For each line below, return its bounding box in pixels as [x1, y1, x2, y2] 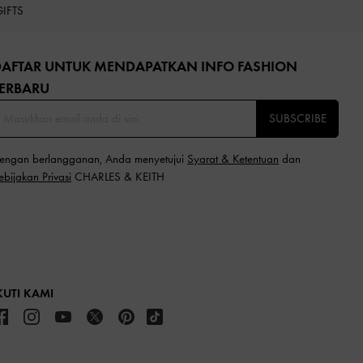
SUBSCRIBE [268, 110, 327, 126]
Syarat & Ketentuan [187, 151, 279, 166]
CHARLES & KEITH [71, 169, 164, 184]
